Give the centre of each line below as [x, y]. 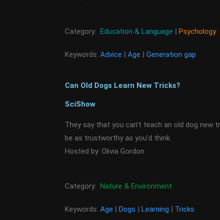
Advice [111, 55]
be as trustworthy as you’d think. [118, 138]
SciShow [80, 104]
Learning [155, 209]
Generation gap [171, 55]
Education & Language [137, 31]
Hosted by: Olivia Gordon [105, 151]
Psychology [197, 31]
